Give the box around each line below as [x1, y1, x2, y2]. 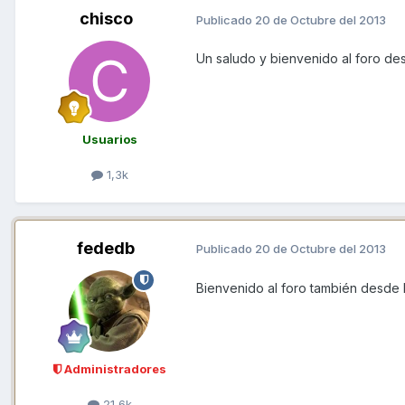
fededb [77, 238, 135, 258]
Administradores [61, 361, 166, 376]
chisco [79, 9, 133, 29]
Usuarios [81, 132, 137, 147]
